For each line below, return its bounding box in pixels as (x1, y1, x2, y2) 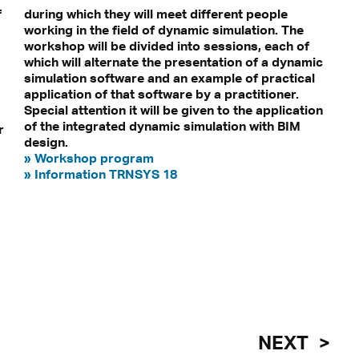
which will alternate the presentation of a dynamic (23, 54, 323, 71)
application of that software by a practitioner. (23, 86, 299, 103)
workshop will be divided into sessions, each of (23, 38, 309, 54)
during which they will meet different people (23, 6, 288, 22)
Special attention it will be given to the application (23, 102, 323, 119)
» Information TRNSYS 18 (23, 166, 177, 183)
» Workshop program (23, 150, 154, 167)
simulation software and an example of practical (23, 70, 315, 87)
